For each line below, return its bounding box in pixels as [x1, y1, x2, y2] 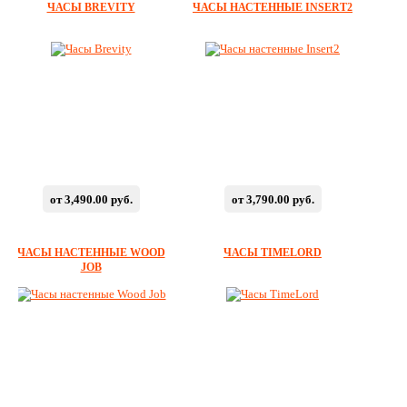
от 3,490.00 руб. [49, 193, 133, 206]
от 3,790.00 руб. [231, 193, 314, 206]
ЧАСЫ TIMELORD [223, 246, 322, 259]
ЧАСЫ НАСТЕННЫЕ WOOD [16, 246, 165, 259]
